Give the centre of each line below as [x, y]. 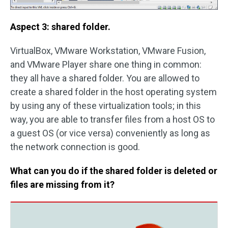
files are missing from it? [62, 184]
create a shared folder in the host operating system [113, 92]
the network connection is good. [75, 147]
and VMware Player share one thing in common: [106, 64]
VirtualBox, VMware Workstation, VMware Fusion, [108, 50]
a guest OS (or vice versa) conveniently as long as [110, 133]
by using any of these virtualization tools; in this [106, 105]
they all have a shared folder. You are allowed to [105, 78]
